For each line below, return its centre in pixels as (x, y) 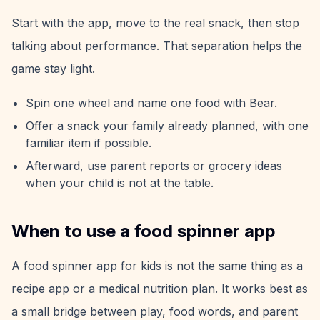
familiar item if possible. (89, 143)
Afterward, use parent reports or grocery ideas (154, 166)
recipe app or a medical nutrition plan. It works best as (160, 289)
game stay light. (53, 69)
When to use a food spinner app (144, 231)
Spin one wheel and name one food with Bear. (151, 103)
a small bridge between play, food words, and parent (155, 311)
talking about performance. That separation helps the (157, 46)
